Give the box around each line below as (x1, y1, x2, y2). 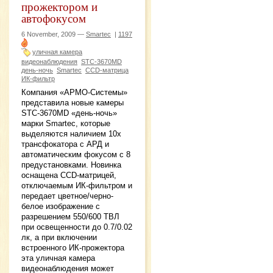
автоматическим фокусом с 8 (21, 149, 130, 159)
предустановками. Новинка (21, 160, 121, 169)
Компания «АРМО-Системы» (21, 87, 127, 97)
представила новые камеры (21, 97, 124, 107)
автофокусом (21, 10, 86, 26)
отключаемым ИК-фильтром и (21, 180, 132, 190)
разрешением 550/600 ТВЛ (21, 211, 119, 221)
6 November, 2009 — (21, 30, 86, 38)
